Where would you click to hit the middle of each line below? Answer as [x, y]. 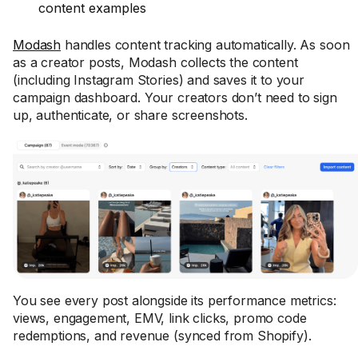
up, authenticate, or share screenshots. [130, 115]
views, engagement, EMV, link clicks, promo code [160, 318]
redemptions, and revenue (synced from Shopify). [162, 336]
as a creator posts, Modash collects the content [155, 62]
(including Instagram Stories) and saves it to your [159, 80]
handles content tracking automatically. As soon [205, 45]
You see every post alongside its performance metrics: [175, 300]
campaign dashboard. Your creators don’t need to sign [175, 97]
